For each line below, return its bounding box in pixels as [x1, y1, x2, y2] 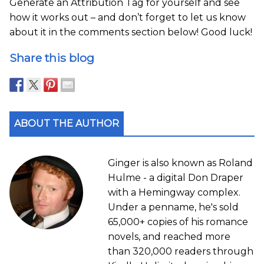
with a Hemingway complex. [107, 186, 240, 198]
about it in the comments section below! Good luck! [9, 26, 252, 38]
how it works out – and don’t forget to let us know [9, 11, 246, 23]
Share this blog [9, 50, 94, 65]
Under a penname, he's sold [107, 201, 239, 213]
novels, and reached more [107, 230, 230, 242]
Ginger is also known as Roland [107, 157, 253, 169]
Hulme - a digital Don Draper [107, 171, 243, 183]
